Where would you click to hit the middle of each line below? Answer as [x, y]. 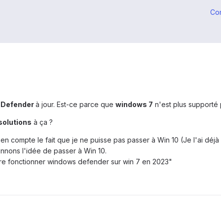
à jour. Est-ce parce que [75, 105]
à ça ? [42, 122]
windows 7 [134, 105]
